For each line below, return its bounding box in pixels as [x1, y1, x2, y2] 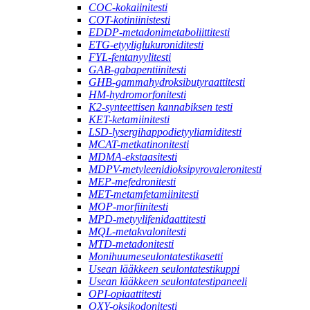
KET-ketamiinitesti [89, 113, 170, 125]
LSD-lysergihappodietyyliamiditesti [89, 125, 241, 138]
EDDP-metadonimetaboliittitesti [89, 26, 230, 38]
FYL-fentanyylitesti [89, 51, 171, 63]
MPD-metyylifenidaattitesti [89, 212, 206, 225]
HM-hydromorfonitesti [89, 88, 186, 100]
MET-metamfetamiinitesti [89, 188, 199, 200]
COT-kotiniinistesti [89, 13, 170, 26]
